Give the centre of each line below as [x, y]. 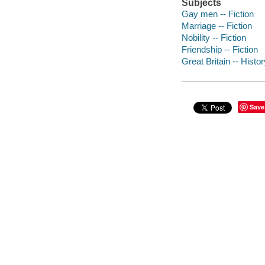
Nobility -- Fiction [214, 38]
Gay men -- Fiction [217, 14]
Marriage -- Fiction [216, 26]
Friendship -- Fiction [219, 50]
